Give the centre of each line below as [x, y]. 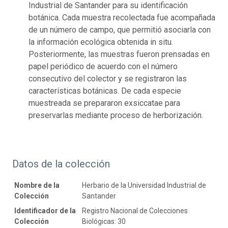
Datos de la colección [61, 164]
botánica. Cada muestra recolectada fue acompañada [122, 17]
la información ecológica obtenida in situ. [101, 42]
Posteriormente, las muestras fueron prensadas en [119, 54]
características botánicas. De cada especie [105, 91]
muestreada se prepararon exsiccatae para [104, 103]
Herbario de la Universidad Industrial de [144, 185]
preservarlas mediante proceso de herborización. [116, 115]
